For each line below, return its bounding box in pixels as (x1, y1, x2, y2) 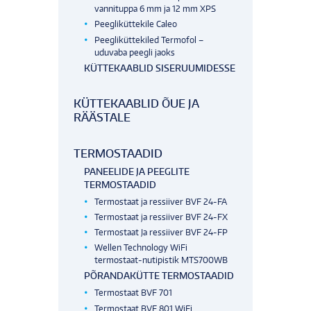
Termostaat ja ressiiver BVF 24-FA (94, 196, 228, 207)
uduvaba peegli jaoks (94, 47, 176, 58)
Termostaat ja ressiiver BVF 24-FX (94, 211, 228, 222)
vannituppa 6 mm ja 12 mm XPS (94, 3, 217, 15)
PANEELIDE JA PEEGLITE (84, 165, 190, 177)
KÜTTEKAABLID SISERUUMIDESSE (84, 62, 236, 74)
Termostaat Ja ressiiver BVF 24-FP (94, 227, 228, 238)
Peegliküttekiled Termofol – (94, 34, 204, 45)
